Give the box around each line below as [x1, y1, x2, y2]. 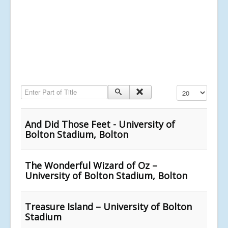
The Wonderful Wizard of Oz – [25, 159, 157, 172]
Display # [177, 84, 204, 94]
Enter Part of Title [21, 84, 75, 94]
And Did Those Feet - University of [25, 118, 175, 130]
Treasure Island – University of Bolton [25, 200, 192, 213]
